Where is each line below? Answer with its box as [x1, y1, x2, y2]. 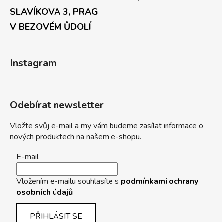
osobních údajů [16, 186, 73, 198]
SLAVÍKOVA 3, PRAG [10, 6, 98, 18]
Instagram [10, 56, 56, 70]
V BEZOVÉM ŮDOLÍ [10, 21, 91, 33]
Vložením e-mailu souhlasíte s [16, 175, 121, 187]
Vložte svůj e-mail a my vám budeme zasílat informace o [10, 120, 203, 132]
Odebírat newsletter [10, 98, 104, 112]
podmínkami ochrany [121, 175, 198, 187]
